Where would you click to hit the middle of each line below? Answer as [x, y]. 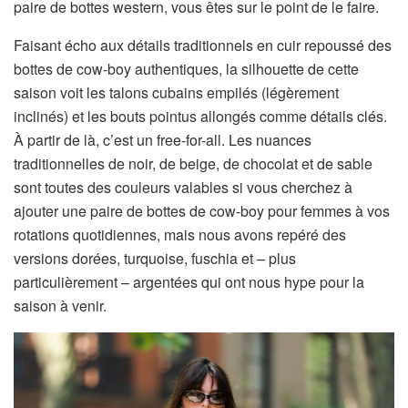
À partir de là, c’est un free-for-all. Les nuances [163, 140]
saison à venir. [60, 306]
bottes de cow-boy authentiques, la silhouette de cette [186, 69]
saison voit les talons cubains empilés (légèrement [176, 92]
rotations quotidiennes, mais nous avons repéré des [180, 235]
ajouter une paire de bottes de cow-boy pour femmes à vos [202, 211]
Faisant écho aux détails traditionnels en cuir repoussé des [203, 45]
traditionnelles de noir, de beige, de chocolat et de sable [193, 163]
